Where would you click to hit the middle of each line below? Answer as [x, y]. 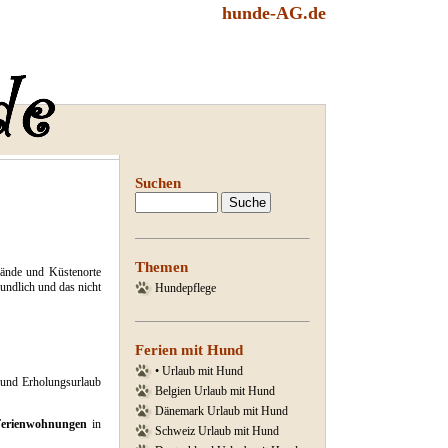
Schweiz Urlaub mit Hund [217, 431]
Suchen [158, 183]
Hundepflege [185, 288]
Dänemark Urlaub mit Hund [221, 411]
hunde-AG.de [274, 13]
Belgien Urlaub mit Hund [215, 391]
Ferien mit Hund [189, 350]
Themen [161, 267]
